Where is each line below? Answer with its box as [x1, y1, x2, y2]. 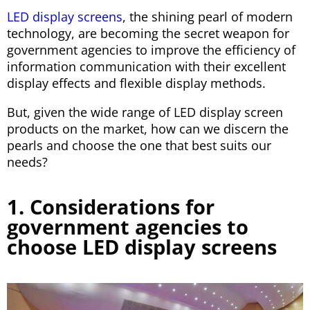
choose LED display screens [7, 233, 277, 261]
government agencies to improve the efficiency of [7, 42, 295, 59]
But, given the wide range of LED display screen [7, 104, 283, 121]
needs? [7, 154, 48, 171]
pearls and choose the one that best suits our [7, 137, 271, 154]
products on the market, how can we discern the [7, 120, 289, 138]
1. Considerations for [7, 193, 215, 221]
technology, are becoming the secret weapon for [7, 25, 289, 42]
